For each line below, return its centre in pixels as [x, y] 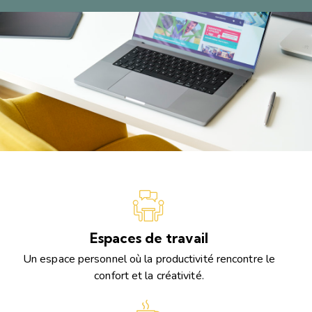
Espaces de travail [149, 237]
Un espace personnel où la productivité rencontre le [149, 259]
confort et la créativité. [149, 276]
